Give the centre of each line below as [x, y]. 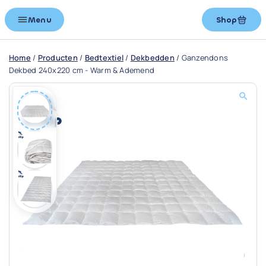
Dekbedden [152, 58]
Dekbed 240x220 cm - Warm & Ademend [82, 70]
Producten [58, 58]
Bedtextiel [104, 58]
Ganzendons [205, 58]
